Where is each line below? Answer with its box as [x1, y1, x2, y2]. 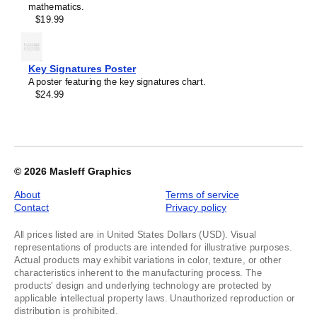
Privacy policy [166, 202, 226, 213]
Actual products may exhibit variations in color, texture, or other [14, 254, 282, 265]
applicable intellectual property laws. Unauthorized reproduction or [14, 292, 296, 304]
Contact [14, 202, 49, 213]
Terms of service [166, 189, 239, 200]
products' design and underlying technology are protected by [14, 279, 272, 291]
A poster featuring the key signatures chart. [28, 76, 206, 87]
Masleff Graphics [50, 166, 132, 177]
